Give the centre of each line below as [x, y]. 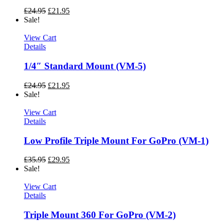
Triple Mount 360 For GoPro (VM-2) [100, 215]
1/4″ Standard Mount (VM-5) [85, 66]
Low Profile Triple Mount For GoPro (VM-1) [116, 140]
